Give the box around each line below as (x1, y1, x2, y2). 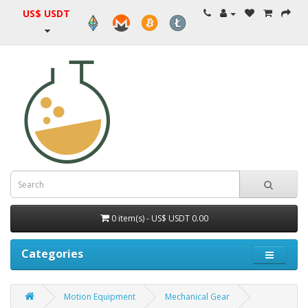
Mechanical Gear (165, 291, 230, 302)
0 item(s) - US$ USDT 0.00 (111, 212, 208, 224)
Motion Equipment (64, 291, 135, 302)
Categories (21, 246, 83, 261)
